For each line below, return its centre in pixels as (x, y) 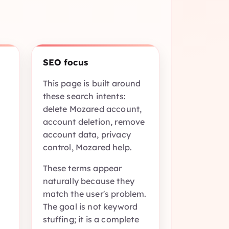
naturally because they (89, 181)
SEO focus (65, 62)
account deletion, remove (94, 122)
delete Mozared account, (92, 109)
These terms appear (82, 168)
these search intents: (84, 96)
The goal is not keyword (90, 207)
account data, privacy (87, 135)
